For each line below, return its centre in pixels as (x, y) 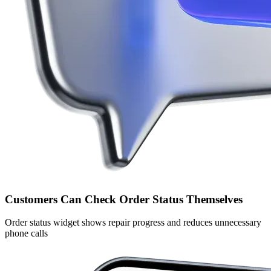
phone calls (26, 233)
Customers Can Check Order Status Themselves (124, 199)
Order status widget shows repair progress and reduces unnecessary (133, 223)
